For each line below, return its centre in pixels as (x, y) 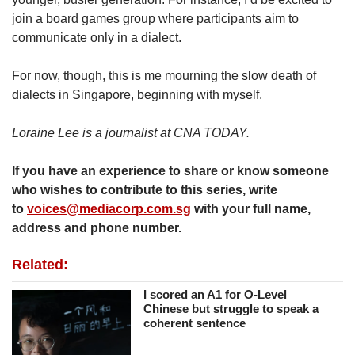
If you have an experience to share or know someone (170, 171)
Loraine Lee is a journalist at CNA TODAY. (131, 133)
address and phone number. (97, 228)
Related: (40, 265)
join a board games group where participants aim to (155, 19)
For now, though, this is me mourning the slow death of (164, 76)
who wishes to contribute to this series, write (145, 190)
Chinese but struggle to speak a (231, 309)
